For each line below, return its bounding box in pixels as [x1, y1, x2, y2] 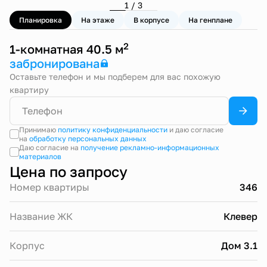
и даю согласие [167, 125, 223, 134]
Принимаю [18, 125, 58, 134]
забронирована [10, 56, 100, 70]
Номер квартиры [10, 181, 89, 193]
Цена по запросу [10, 163, 128, 180]
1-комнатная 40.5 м [10, 42, 123, 56]
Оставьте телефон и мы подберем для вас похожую [10, 72, 221, 82]
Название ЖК [10, 210, 73, 222]
